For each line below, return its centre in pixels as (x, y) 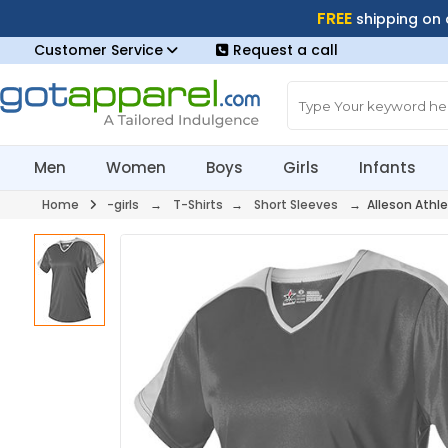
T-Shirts (197, 204)
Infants (388, 167)
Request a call (285, 50)
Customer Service (100, 50)
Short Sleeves (295, 204)
